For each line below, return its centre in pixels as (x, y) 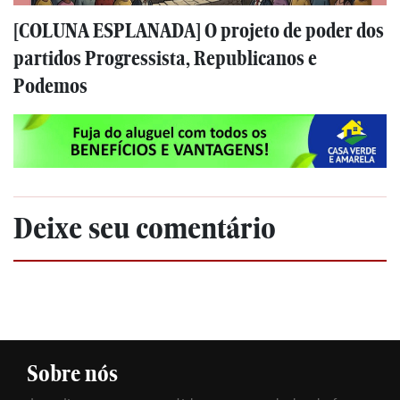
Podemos (50, 87)
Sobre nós (72, 373)
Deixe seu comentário (145, 228)
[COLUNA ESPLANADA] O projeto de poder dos (199, 31)
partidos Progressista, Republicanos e (165, 59)
